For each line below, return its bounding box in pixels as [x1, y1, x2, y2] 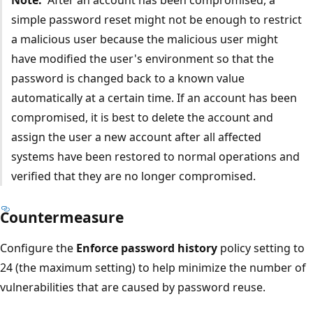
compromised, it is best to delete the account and [10, 109, 273, 125]
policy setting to [217, 240, 305, 256]
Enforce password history [76, 240, 217, 256]
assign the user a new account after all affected [10, 129, 261, 145]
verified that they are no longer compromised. [10, 168, 256, 184]
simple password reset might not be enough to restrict [10, 11, 302, 27]
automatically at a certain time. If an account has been [10, 89, 297, 105]
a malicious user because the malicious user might [10, 31, 278, 47]
